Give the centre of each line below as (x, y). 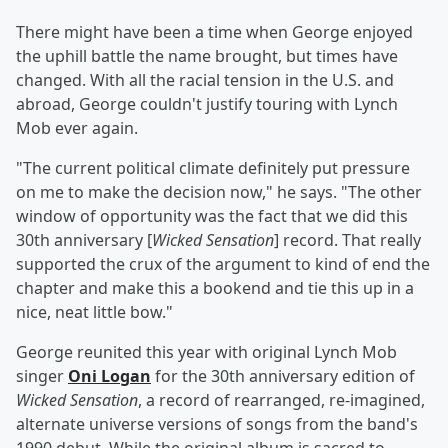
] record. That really (347, 240)
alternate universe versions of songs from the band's (217, 424)
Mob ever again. (77, 128)
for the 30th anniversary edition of (283, 376)
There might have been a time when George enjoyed (214, 32)
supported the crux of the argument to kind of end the (223, 264)
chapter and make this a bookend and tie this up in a (215, 288)
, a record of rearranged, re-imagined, (281, 400)
